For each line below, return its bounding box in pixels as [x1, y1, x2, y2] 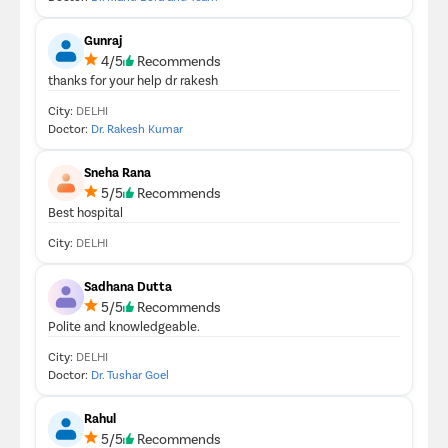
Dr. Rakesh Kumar [91, 120, 183, 135]
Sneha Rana [84, 163, 151, 180]
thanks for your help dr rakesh [48, 71, 218, 88]
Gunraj [84, 31, 122, 48]
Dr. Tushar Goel [91, 366, 169, 381]
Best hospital [48, 203, 123, 220]
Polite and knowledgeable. [48, 317, 200, 334]
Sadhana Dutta [84, 277, 172, 294]
